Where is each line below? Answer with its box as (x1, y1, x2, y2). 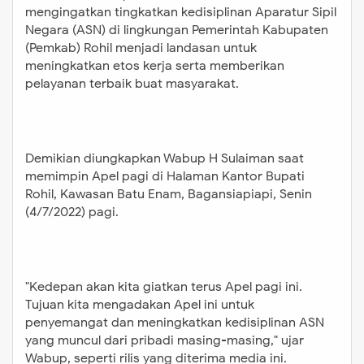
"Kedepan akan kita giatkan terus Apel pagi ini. (25, 278, 302, 295)
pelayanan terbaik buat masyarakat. (25, 75, 239, 92)
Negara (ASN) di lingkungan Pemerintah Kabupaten (25, 21, 328, 38)
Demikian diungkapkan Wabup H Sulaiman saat (25, 149, 304, 167)
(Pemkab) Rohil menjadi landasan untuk (25, 39, 257, 56)
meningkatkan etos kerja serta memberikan (25, 57, 284, 74)
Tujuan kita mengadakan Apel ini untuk (25, 296, 254, 313)
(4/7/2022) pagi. (25, 203, 119, 220)
